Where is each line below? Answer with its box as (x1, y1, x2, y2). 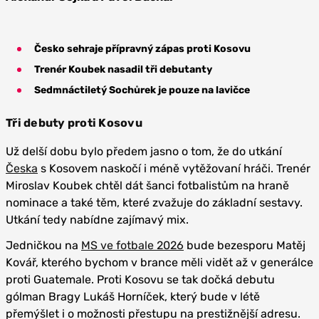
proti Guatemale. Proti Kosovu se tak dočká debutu (6, 273, 275, 286)
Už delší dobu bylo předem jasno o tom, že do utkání (6, 145, 282, 158)
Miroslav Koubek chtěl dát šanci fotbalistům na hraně (6, 179, 289, 192)
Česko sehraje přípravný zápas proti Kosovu (34, 43, 251, 55)
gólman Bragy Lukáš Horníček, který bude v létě (6, 290, 260, 303)
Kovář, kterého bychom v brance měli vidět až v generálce (6, 256, 313, 269)
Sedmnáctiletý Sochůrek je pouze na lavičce (34, 84, 250, 96)
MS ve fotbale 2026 (81, 239, 184, 252)
